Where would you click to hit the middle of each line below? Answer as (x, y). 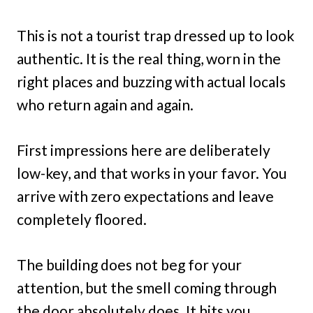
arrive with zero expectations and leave (145, 196)
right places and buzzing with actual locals (151, 82)
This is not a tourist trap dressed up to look (155, 36)
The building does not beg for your (129, 265)
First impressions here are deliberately (144, 150)
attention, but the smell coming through (147, 288)
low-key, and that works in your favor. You (152, 173)
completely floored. (82, 219)
